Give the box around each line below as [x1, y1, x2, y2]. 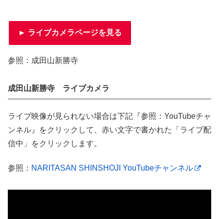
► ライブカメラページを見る [18, 28, 122, 37]
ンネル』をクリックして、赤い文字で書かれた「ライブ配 [8, 125, 211, 134]
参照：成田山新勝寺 [8, 56, 78, 65]
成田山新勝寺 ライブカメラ [8, 84, 109, 93]
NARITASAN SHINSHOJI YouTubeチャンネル [31, 163, 193, 172]
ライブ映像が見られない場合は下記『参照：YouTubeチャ [8, 111, 211, 120]
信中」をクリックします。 [8, 139, 102, 148]
